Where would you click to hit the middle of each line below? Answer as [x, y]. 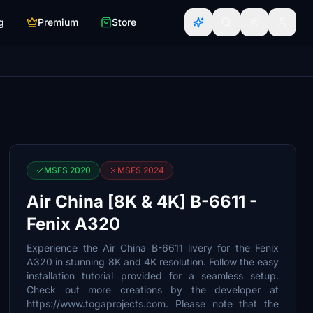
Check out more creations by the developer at [153, 290]
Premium [58, 22]
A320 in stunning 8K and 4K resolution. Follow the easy [153, 262]
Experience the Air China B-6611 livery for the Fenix [153, 248]
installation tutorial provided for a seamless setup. [153, 276]
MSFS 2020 [68, 170]
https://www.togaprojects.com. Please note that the [153, 304]
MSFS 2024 [141, 170]
